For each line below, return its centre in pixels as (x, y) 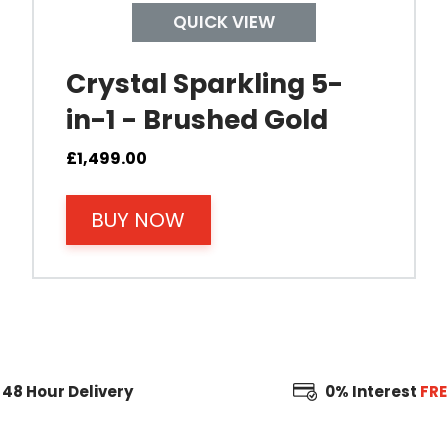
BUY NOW (138, 219)
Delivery (98, 392)
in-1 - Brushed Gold (197, 119)
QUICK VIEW (224, 21)
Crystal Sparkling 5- (204, 83)
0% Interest (372, 392)
